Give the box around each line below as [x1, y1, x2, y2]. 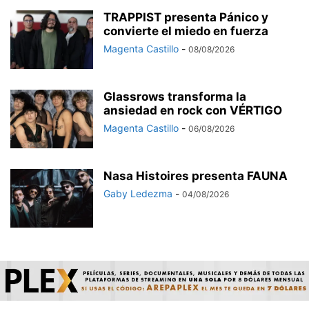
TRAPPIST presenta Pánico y [103, 10, 268, 24]
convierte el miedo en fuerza [103, 23, 268, 38]
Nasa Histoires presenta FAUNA [103, 168, 288, 183]
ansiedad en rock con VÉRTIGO [103, 103, 282, 117]
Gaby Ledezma [103, 187, 172, 199]
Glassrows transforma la [103, 89, 246, 103]
